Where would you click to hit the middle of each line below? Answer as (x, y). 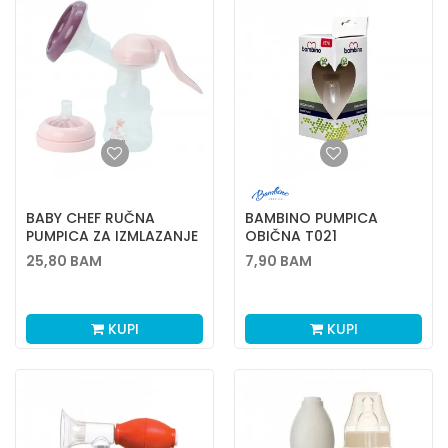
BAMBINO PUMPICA (311, 218)
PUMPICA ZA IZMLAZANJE (112, 236)
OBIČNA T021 (291, 236)
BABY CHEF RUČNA (90, 218)
